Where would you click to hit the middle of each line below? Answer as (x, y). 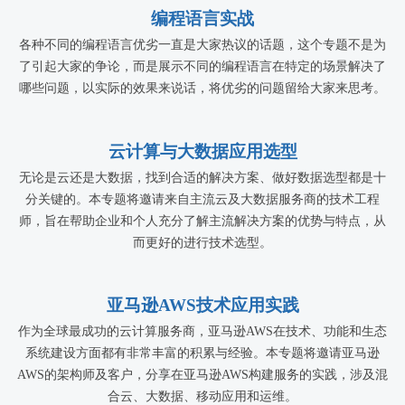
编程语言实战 (202, 18)
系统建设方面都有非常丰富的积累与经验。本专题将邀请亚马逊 (202, 353)
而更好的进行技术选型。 (202, 242)
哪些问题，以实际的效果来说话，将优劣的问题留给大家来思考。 (202, 88)
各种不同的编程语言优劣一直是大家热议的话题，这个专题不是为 (202, 44)
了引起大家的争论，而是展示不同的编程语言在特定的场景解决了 (202, 66)
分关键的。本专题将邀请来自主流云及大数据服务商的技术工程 (202, 199)
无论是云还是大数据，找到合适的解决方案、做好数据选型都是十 (202, 177)
